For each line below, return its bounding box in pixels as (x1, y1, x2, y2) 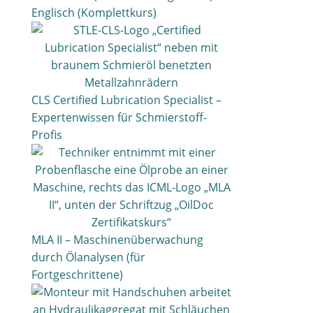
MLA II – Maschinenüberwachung (31, 232, 203, 247)
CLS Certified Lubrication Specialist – (31, 92, 221, 108)
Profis (31, 127, 62, 143)
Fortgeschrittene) (31, 267, 123, 282)
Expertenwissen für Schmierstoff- (31, 110, 207, 125)
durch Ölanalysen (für (31, 249, 145, 265)
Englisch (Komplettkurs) (31, 5, 156, 20)
